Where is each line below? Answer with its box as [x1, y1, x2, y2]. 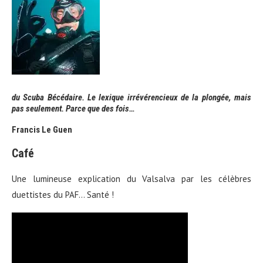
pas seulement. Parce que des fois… [12, 103, 135, 114]
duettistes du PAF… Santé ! [12, 189, 114, 201]
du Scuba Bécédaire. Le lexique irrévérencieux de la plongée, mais [12, 92, 251, 103]
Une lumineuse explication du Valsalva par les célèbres [12, 173, 251, 185]
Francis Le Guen [12, 124, 72, 136]
